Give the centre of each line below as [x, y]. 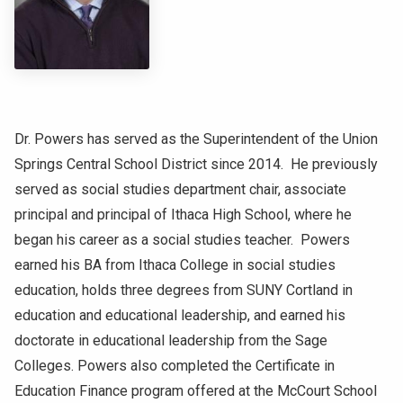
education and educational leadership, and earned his [180, 316]
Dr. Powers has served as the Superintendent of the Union [196, 139]
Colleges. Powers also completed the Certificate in [175, 366]
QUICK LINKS [57, 115]
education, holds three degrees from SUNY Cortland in [184, 291]
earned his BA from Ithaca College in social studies [175, 265]
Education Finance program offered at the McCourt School [196, 391]
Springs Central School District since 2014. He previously [196, 165]
